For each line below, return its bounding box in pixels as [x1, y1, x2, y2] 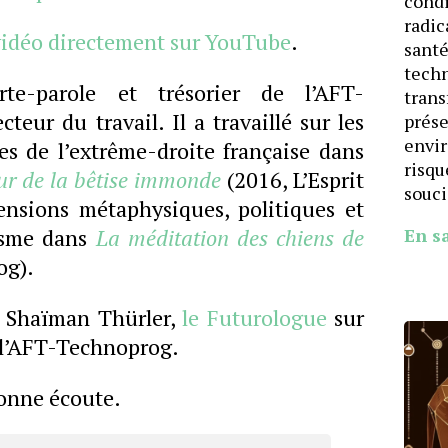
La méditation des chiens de [95, 223, 364, 252]
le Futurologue [182, 303, 335, 332]
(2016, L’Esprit [220, 165, 365, 194]
